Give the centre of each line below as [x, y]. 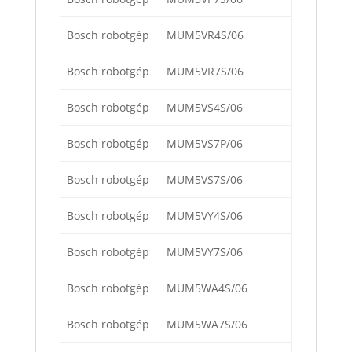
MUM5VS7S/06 [205, 180]
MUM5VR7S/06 [205, 71]
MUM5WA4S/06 [207, 288]
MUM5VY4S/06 [205, 216]
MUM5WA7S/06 [207, 324]
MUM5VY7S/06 [205, 252]
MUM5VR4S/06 [205, 35]
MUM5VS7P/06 [205, 144]
